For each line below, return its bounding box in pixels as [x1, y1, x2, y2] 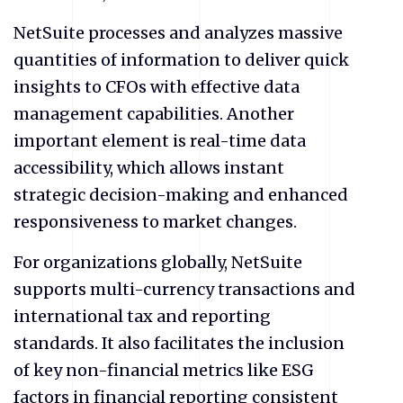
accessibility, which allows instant [13, 157, 284, 178]
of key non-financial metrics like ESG [13, 360, 314, 381]
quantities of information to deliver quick [13, 49, 349, 70]
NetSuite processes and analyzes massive [13, 22, 343, 43]
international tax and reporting [13, 306, 271, 327]
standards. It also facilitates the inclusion [13, 333, 345, 354]
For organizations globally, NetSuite [13, 252, 302, 273]
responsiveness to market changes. [13, 211, 300, 232]
